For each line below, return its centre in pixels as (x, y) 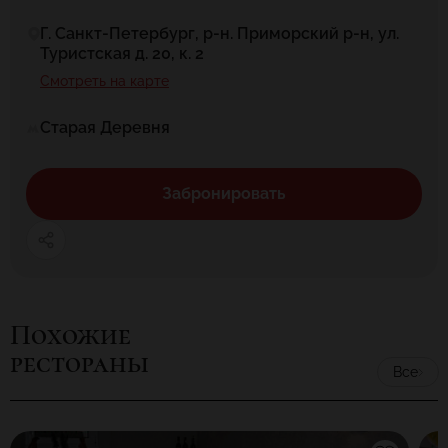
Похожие (70, 335)
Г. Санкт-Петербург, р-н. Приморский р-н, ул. (219, 33)
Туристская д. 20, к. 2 (122, 53)
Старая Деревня (105, 127)
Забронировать (224, 193)
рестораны (79, 363)
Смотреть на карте (104, 81)
